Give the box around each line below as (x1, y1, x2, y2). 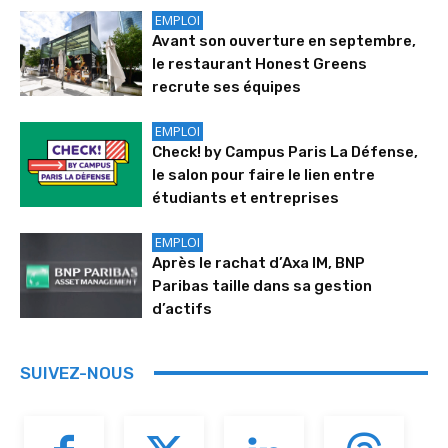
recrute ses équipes (152, 77, 302, 96)
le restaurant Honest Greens (152, 54, 368, 73)
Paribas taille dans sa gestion (152, 276, 373, 295)
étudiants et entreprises (152, 188, 340, 207)
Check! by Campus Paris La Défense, (152, 142, 419, 161)
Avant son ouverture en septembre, (152, 31, 417, 50)
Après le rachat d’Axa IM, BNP (152, 253, 366, 272)
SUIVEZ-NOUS (20, 362, 134, 383)
